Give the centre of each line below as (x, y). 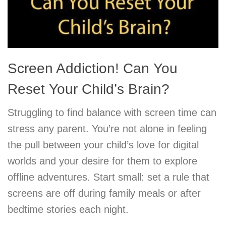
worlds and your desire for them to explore (102, 161)
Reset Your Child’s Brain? (89, 89)
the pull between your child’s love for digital (103, 145)
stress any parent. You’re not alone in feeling (107, 129)
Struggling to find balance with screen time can (112, 113)
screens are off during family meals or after (104, 193)
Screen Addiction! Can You (93, 69)
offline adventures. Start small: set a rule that (108, 177)
